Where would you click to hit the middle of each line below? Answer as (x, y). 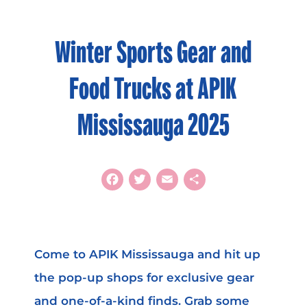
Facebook (155, 179)
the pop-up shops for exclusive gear (144, 277)
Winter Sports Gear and (153, 52)
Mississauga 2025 (153, 125)
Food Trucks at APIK (153, 88)
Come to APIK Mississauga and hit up (147, 254)
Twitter (167, 179)
